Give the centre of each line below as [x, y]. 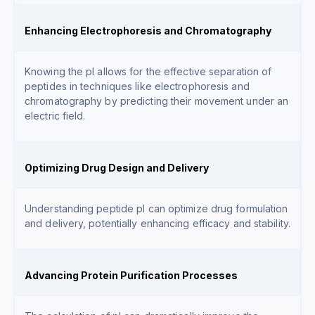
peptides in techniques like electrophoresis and [137, 86]
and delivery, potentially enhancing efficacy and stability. [157, 224]
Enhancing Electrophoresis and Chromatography [148, 31]
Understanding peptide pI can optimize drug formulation [156, 209]
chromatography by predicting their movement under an [157, 101]
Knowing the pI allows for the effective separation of [148, 72]
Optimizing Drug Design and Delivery [117, 168]
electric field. [55, 116]
